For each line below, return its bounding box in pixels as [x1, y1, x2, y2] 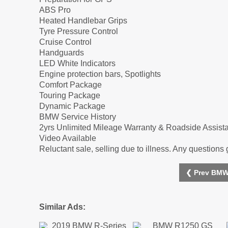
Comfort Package [39, 80, 102, 90]
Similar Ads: [39, 203, 85, 212]
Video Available [39, 134, 96, 143]
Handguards [39, 48, 84, 58]
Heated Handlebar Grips [39, 16, 127, 25]
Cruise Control [39, 38, 92, 47]
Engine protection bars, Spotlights [39, 70, 161, 79]
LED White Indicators [39, 59, 116, 68]
